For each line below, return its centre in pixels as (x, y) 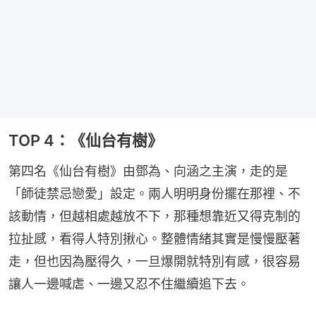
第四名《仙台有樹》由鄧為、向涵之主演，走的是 (148, 171)
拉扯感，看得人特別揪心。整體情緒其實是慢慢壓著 (154, 239)
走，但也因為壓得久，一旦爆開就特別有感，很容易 (154, 262)
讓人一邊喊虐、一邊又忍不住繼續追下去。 (129, 284)
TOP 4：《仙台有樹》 (86, 141)
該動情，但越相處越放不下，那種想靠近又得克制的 (154, 217)
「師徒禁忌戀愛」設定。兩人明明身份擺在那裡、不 (154, 194)
